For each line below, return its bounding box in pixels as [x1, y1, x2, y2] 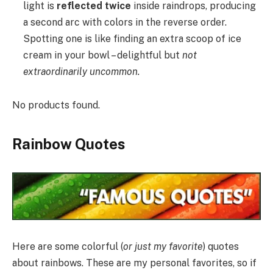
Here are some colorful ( [12, 241, 123, 253]
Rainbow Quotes [12, 135, 125, 152]
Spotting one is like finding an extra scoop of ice [23, 32, 241, 44]
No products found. [12, 99, 100, 112]
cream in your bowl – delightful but [23, 49, 182, 61]
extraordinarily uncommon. [23, 65, 140, 77]
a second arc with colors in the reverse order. [23, 16, 227, 28]
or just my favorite [123, 241, 203, 253]
